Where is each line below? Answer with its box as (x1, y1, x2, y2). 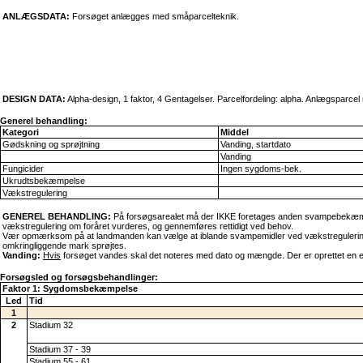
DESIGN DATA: (2, 93, 66, 104)
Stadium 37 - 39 (29, 344, 91, 354)
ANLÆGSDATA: (2, 11, 70, 21)
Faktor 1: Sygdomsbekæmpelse (2, 284, 138, 293)
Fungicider (2, 164, 44, 173)
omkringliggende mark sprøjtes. (2, 241, 126, 250)
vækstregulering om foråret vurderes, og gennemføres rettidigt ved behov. (2, 221, 293, 231)
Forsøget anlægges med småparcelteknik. (70, 11, 239, 21)
